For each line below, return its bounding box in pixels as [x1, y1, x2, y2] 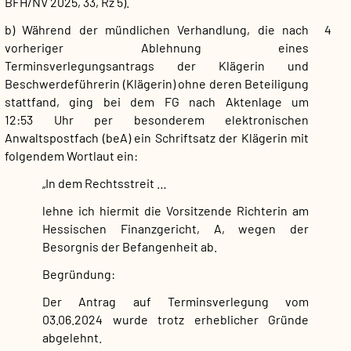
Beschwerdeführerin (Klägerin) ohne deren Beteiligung [5, 76, 309, 92]
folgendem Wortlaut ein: [5, 148, 138, 164]
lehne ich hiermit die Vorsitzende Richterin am [42, 203, 309, 219]
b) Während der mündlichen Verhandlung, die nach [5, 22, 309, 38]
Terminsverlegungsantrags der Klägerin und [5, 58, 309, 74]
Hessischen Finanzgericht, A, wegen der [42, 221, 309, 237]
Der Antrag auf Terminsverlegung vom [42, 294, 309, 309]
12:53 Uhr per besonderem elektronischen [5, 112, 309, 128]
